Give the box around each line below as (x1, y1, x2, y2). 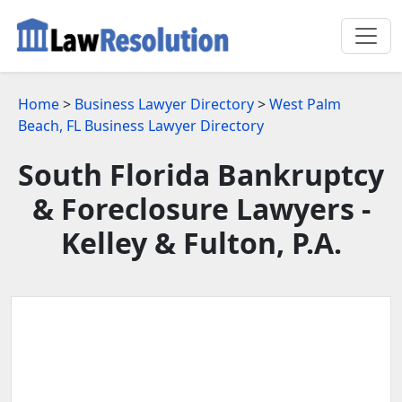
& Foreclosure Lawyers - (31, 188, 371, 228)
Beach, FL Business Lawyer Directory (18, 115, 264, 135)
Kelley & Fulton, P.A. (60, 223, 342, 262)
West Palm (269, 93, 341, 114)
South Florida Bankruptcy (18, 154, 384, 194)
